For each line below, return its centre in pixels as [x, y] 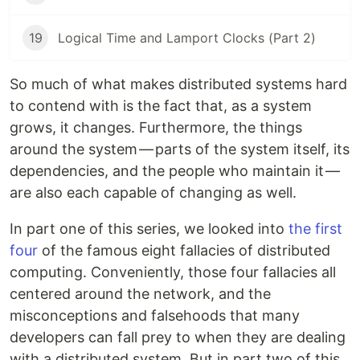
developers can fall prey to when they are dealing [178, 337]
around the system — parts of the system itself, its [180, 149]
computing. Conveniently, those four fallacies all [173, 272]
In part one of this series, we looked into [149, 229]
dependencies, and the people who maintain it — [176, 171]
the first [315, 229]
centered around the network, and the [140, 294]
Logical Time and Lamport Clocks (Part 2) [187, 38]
